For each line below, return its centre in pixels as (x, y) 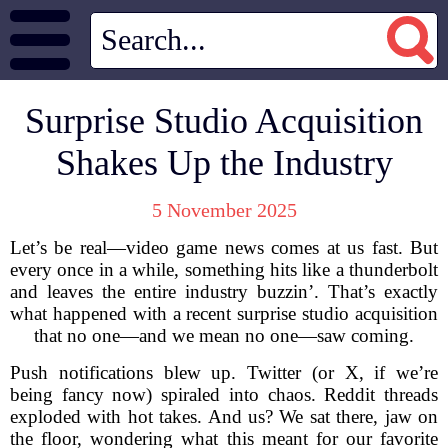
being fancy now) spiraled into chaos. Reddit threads (224, 394)
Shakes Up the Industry (224, 163)
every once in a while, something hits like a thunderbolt (224, 269)
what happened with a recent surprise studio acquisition (224, 313)
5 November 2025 (224, 210)
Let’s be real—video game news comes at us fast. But (224, 247)
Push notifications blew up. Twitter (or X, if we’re (224, 372)
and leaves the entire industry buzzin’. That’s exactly (224, 291)
